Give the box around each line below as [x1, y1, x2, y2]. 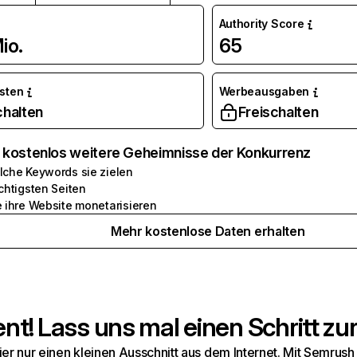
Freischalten [237, 104, 319, 120]
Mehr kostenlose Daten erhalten [110, 223, 305, 239]
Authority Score [218, 17, 304, 30]
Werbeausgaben [218, 84, 309, 98]
